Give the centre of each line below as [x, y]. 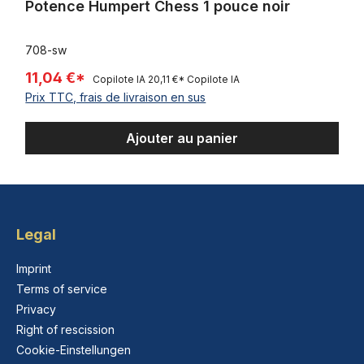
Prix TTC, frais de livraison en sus [116, 97]
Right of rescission [65, 330]
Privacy [36, 310]
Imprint [34, 269]
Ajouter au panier [182, 139]
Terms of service [62, 289]
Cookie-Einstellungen [74, 350]
